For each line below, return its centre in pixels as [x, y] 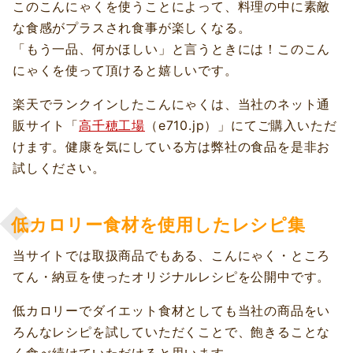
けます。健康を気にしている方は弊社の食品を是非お [172, 147]
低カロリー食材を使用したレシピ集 [158, 224]
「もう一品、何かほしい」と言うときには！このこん [172, 49]
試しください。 [59, 168]
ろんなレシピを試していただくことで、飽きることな [172, 332]
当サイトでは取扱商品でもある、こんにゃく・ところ [172, 256]
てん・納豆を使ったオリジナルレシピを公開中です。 [172, 277]
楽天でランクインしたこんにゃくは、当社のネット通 [172, 104]
